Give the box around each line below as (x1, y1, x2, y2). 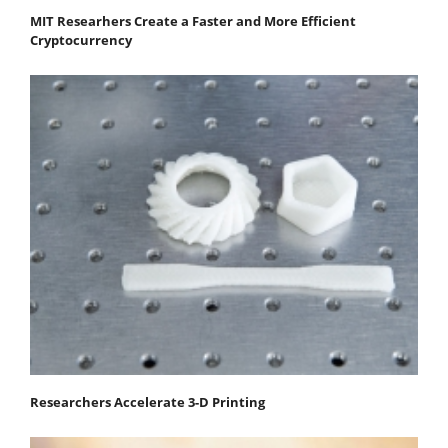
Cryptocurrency (30, 30, 132, 49)
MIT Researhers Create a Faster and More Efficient (30, 11, 356, 30)
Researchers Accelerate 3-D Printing (30, 392, 265, 411)
